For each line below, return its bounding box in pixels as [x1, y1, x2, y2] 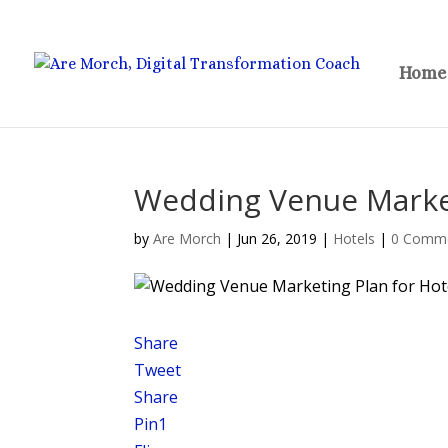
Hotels [333, 229, 376, 248]
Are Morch [153, 229, 222, 248]
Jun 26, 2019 [237, 229, 318, 248]
